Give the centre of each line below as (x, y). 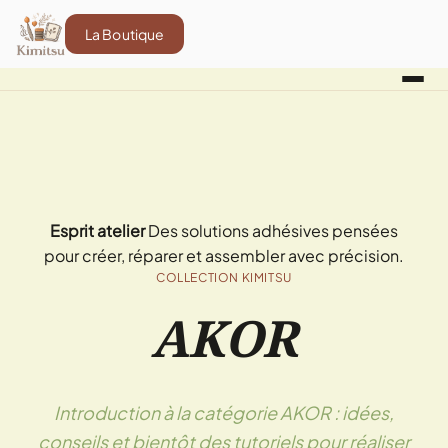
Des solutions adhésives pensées (273, 230)
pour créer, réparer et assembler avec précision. (224, 255)
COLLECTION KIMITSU (224, 277)
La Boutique (124, 34)
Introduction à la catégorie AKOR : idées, (224, 412)
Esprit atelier (97, 230)
